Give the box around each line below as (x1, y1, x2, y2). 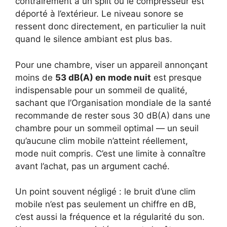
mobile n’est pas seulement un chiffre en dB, (15, 199, 196, 209)
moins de (15, 72, 55, 83)
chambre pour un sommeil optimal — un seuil (15, 123, 199, 133)
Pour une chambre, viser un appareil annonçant (15, 59, 208, 70)
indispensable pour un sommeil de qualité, (15, 85, 187, 95)
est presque (151, 72, 202, 83)
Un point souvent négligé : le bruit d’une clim (15, 186, 196, 197)
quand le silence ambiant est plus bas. (15, 34, 172, 44)
